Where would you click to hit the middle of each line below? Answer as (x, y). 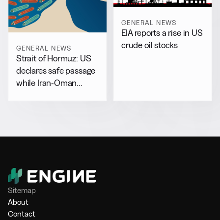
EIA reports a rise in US (162, 32)
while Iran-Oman (47, 83)
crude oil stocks (150, 45)
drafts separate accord (57, 95)
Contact (22, 214)
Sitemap (22, 190)
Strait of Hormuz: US (54, 58)
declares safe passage (56, 71)
